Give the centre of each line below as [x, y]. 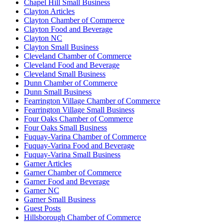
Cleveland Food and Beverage [72, 65]
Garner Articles [48, 163]
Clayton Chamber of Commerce [74, 20]
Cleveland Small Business [65, 74]
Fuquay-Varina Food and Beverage [79, 145]
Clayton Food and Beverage [68, 29]
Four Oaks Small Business [65, 127]
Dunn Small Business [58, 92]
